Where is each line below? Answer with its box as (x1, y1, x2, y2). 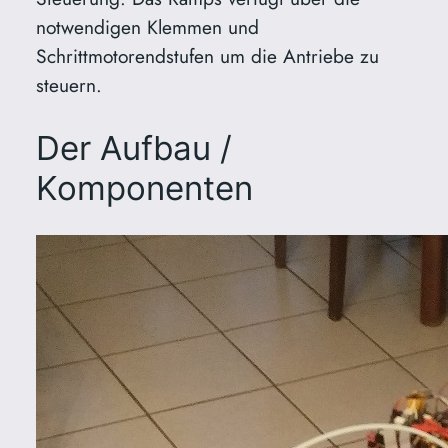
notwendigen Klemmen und (35, 13, 259, 42)
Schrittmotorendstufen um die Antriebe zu (35, 42, 379, 71)
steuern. (35, 71, 102, 100)
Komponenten (35, 167, 253, 208)
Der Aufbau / (35, 127, 232, 168)
